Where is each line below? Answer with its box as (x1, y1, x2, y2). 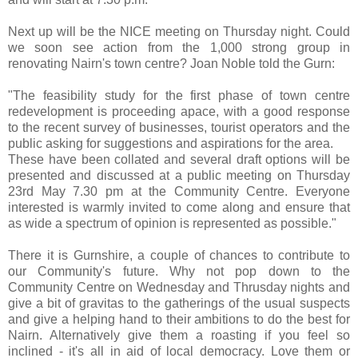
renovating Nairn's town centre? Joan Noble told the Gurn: (8, 56, 335, 70)
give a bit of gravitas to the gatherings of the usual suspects (8, 296, 350, 310)
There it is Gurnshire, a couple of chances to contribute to (8, 248, 350, 262)
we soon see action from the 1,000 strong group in (8, 40, 350, 54)
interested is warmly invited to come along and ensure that (8, 200, 350, 214)
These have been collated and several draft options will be (8, 152, 350, 166)
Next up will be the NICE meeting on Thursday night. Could (8, 24, 350, 38)
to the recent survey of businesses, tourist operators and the (8, 120, 350, 134)
